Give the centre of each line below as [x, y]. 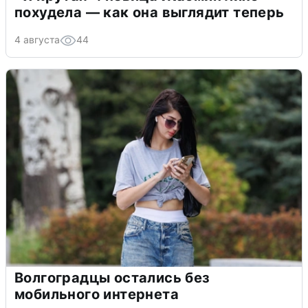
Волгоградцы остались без [112, 278]
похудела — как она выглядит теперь [150, 13]
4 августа [37, 40]
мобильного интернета [97, 295]
